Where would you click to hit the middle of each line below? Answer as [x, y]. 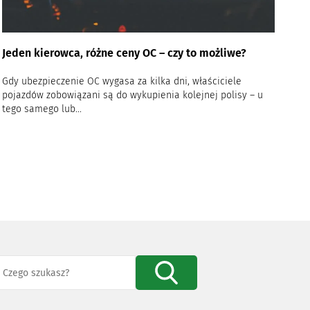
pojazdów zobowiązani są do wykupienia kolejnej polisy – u [133, 95]
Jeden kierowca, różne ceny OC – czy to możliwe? [125, 53]
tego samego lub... [42, 109]
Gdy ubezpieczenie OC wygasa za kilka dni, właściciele [122, 82]
